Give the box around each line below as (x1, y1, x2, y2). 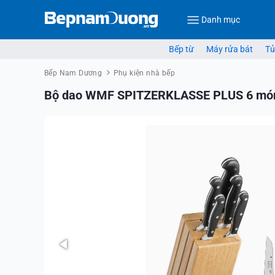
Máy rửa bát (206, 44, 253, 54)
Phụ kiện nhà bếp (113, 69, 176, 77)
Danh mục (201, 14, 240, 25)
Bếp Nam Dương (44, 69, 103, 77)
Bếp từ (168, 44, 194, 54)
